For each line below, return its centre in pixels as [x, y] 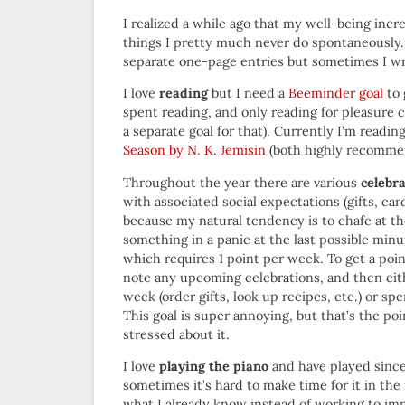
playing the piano [214, 366]
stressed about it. [176, 334]
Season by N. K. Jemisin [194, 151]
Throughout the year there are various [242, 182]
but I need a [248, 94]
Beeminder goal [336, 94]
